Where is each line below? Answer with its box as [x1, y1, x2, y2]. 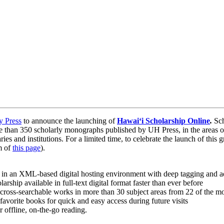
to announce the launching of [21, 116, 117, 125]
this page [12, 143, 40, 152]
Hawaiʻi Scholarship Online [117, 116, 210, 125]
